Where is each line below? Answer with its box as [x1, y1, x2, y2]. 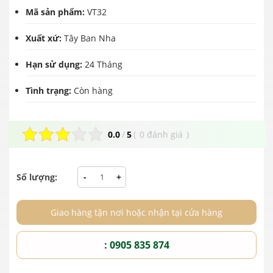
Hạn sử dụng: [26, 58, 85, 70]
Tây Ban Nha [64, 32, 116, 44]
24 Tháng [85, 58, 122, 70]
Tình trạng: [26, 84, 74, 96]
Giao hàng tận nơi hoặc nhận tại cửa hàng [51, 206, 222, 218]
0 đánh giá [140, 128, 183, 140]
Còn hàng [74, 84, 113, 96]
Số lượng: [16, 171, 57, 183]
